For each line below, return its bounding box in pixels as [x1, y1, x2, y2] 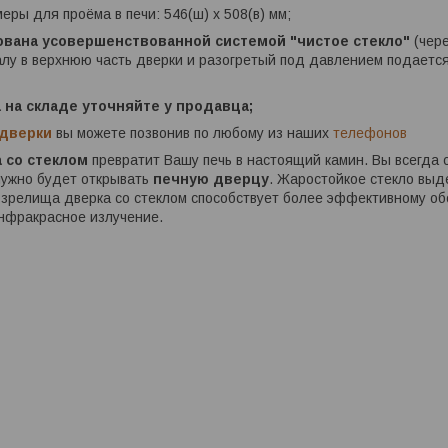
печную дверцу [153, 171, 269, 188]
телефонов [333, 125, 407, 142]
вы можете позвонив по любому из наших [52, 125, 333, 142]
